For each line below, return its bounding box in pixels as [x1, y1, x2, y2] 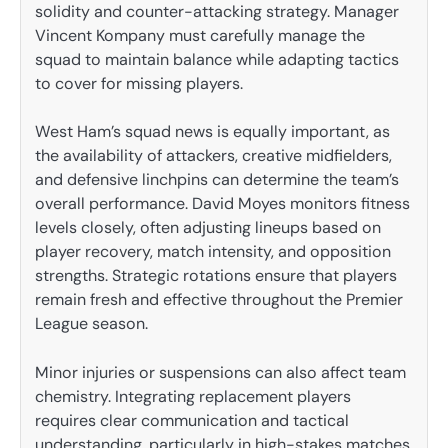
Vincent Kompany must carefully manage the [35, 25, 365, 47]
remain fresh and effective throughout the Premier [35, 289, 403, 311]
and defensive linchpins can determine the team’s [35, 169, 399, 191]
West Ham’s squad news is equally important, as [35, 121, 390, 143]
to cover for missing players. [35, 73, 243, 95]
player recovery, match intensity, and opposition [35, 241, 391, 263]
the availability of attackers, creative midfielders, [35, 145, 392, 167]
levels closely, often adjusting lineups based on [35, 217, 381, 239]
